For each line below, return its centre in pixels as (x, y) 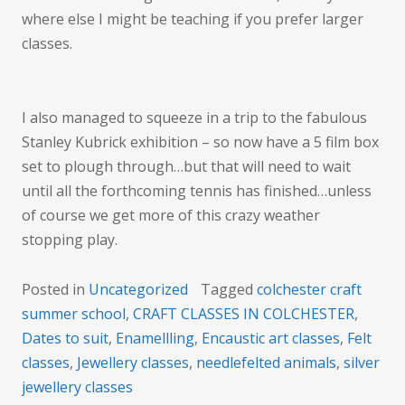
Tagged (229, 290)
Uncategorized (138, 290)
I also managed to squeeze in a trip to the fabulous (194, 118)
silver (362, 363)
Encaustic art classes (271, 339)
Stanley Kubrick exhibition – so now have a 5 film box (200, 142)
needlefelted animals (266, 363)
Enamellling (155, 339)
